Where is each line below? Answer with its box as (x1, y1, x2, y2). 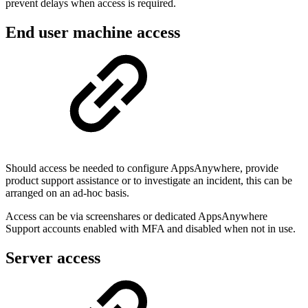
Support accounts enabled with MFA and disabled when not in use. (5, 223, 296, 235)
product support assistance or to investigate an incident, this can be (5, 175, 292, 187)
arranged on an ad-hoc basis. (5, 187, 129, 199)
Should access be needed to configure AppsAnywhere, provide (5, 162, 278, 175)
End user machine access (5, 23, 180, 41)
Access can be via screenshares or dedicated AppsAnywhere (5, 210, 267, 223)
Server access (5, 249, 100, 267)
